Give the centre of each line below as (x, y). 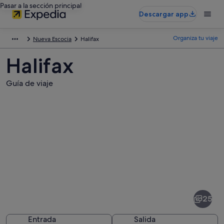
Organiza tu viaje (195, 38)
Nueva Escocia (52, 39)
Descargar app (164, 14)
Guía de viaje (29, 83)
